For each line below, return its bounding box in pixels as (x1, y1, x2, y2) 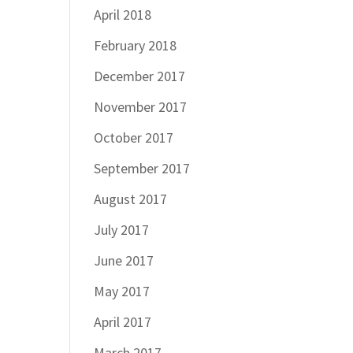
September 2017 (94, 159, 191, 177)
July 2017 (94, 221, 150, 239)
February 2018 (94, 36, 177, 54)
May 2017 (94, 282, 150, 300)
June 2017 (94, 251, 154, 269)
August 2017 (94, 190, 168, 208)
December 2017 (94, 67, 186, 85)
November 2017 (94, 98, 188, 116)
